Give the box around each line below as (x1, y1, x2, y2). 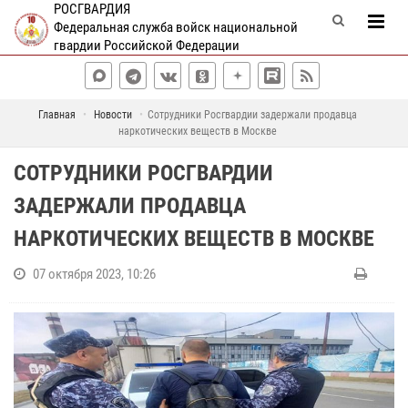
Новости (93, 108, 132, 121)
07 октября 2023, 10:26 (33, 266, 156, 282)
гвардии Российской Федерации (53, 37, 240, 54)
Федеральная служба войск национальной (53, 19, 298, 36)
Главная (37, 108, 76, 121)
